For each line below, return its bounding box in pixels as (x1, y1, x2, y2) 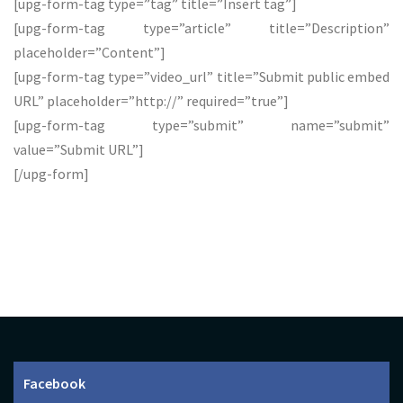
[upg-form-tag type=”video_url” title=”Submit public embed (13, 67, 390, 85)
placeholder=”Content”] (13, 43, 166, 61)
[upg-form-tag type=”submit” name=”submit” (13, 116, 390, 134)
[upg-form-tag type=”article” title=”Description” (13, 19, 390, 37)
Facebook (23, 374, 86, 393)
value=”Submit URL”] (13, 140, 144, 158)
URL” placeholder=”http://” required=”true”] (13, 92, 289, 110)
